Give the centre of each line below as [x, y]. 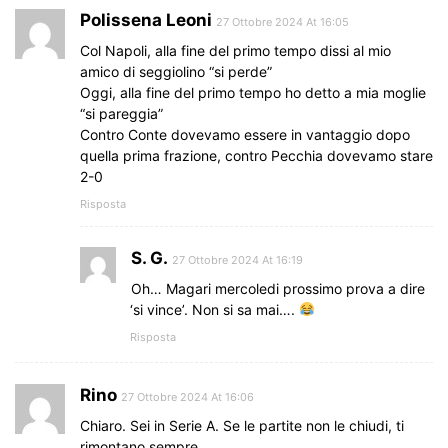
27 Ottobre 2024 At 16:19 [237, 259]
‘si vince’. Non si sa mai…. [214, 309]
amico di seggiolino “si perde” [176, 71]
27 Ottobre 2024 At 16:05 [282, 21]
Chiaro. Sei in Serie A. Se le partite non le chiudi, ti [242, 425]
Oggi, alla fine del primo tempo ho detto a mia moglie [253, 92]
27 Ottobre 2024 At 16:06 [187, 396]
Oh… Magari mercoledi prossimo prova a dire [278, 288]
